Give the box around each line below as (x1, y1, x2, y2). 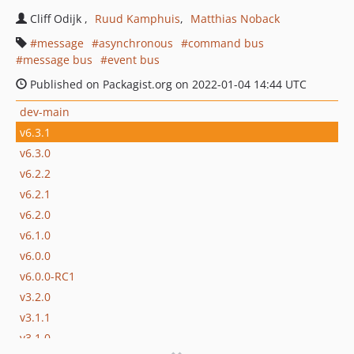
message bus (23, 52, 92, 67)
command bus (188, 36, 264, 51)
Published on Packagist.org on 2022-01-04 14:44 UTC (27, 77, 307, 92)
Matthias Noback (190, 11, 280, 26)
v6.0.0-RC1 (20, 268, 75, 284)
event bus (107, 52, 160, 67)
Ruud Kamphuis (95, 11, 180, 26)
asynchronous (99, 36, 173, 51)
